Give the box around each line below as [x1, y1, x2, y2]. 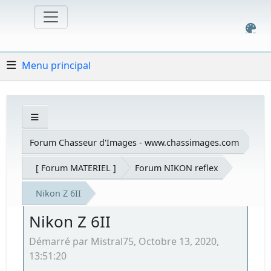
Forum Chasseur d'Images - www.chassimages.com [30, 136, 240, 148]
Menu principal [22, 58, 91, 72]
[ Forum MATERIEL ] [36, 162, 117, 174]
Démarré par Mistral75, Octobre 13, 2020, [29, 234, 220, 248]
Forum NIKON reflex [135, 162, 219, 174]
